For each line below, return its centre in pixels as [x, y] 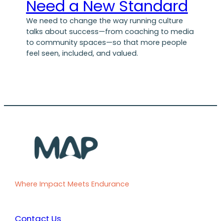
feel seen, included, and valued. [82, 54]
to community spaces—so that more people [106, 43]
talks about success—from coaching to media [110, 32]
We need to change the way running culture [104, 21]
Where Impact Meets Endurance [72, 184]
